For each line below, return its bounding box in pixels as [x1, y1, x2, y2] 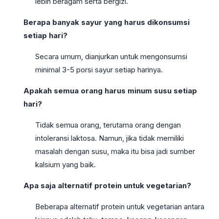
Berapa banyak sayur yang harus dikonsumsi [23, 17, 190, 27]
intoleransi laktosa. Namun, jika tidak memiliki [35, 133, 184, 143]
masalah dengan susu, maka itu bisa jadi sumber [35, 146, 195, 156]
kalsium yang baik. [35, 159, 96, 169]
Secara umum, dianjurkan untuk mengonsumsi [35, 51, 187, 61]
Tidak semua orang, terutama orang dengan [35, 120, 181, 130]
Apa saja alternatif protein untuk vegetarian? [23, 180, 191, 190]
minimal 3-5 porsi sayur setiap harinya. [35, 65, 163, 74]
